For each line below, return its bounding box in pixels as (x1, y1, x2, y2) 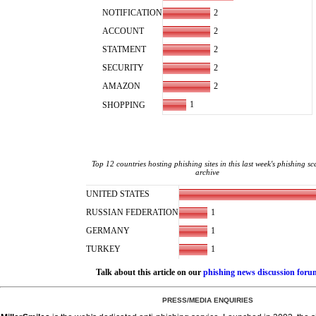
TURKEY (86, 244, 121, 254)
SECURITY (102, 63, 144, 73)
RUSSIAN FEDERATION (86, 207, 178, 217)
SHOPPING (102, 100, 145, 110)
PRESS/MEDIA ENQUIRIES (162, 296, 253, 304)
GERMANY (86, 226, 130, 236)
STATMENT (102, 44, 146, 54)
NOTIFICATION (102, 8, 162, 18)
